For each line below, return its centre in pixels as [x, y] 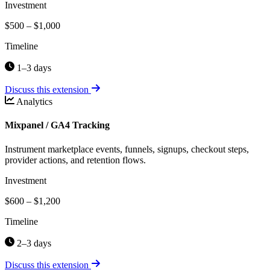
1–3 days [33, 68]
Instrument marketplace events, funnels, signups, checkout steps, [127, 149]
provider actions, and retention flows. [75, 160]
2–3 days [33, 243]
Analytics [34, 102]
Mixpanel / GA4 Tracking [57, 125]
